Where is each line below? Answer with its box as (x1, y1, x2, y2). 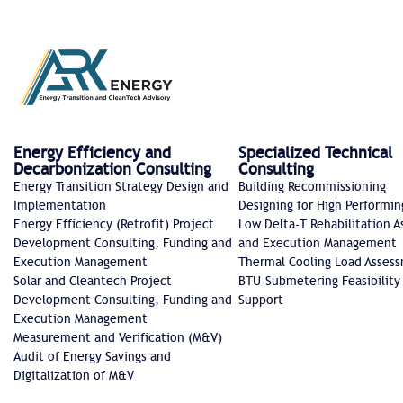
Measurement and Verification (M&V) (13, 330, 222, 345)
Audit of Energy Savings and (13, 349, 171, 364)
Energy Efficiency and (13, 143, 171, 163)
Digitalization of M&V (13, 368, 134, 383)
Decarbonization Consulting (13, 159, 211, 179)
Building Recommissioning (238, 179, 387, 194)
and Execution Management (238, 236, 398, 251)
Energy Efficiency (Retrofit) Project (13, 217, 214, 232)
